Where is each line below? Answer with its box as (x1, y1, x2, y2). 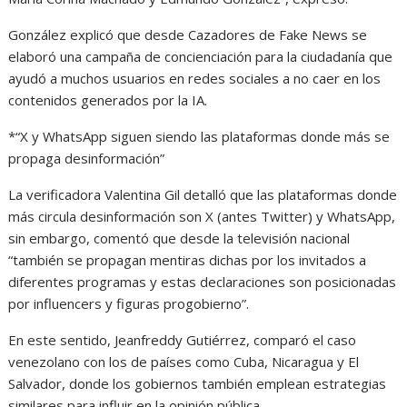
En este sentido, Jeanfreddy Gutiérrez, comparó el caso (8, 330, 357, 349)
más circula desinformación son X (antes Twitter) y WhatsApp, (8, 206, 396, 225)
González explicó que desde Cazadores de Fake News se (8, 25, 368, 44)
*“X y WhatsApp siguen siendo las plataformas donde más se (8, 126, 391, 145)
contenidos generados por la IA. (8, 90, 208, 109)
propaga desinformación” (8, 148, 165, 167)
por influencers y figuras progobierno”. (8, 293, 250, 313)
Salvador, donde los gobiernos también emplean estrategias (8, 373, 387, 392)
